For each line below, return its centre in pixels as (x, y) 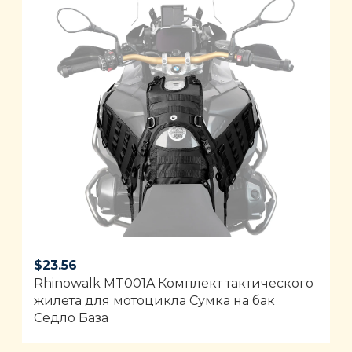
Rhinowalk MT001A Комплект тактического (174, 283)
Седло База (71, 317)
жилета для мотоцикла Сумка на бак (155, 300)
